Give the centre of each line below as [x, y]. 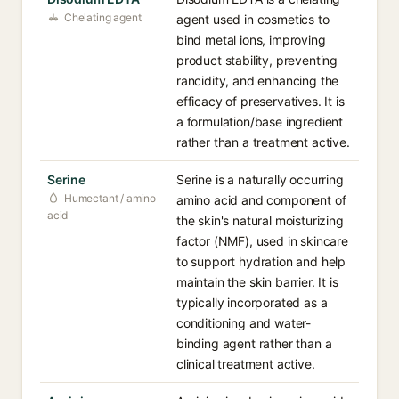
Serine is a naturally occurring [260, 179]
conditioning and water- [244, 323]
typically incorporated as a [252, 302]
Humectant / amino [110, 198]
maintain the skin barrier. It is [257, 282]
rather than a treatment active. [263, 142]
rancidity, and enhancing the [258, 81]
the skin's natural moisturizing [260, 220]
